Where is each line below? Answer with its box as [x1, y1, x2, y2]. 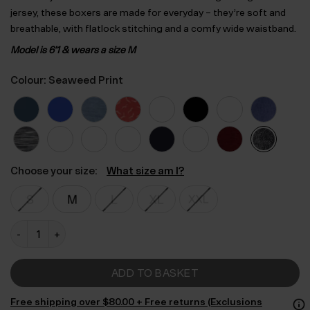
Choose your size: [10, 165, 100, 177]
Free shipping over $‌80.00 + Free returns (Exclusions [10, 295, 262, 307]
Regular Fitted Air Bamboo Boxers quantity [10, 222, 207, 235]
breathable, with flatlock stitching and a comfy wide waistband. [10, 23, 296, 35]
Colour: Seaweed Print [10, 74, 123, 86]
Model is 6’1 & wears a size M [10, 44, 136, 56]
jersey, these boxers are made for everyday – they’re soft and [10, 7, 286, 19]
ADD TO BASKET [111, 266, 199, 280]
